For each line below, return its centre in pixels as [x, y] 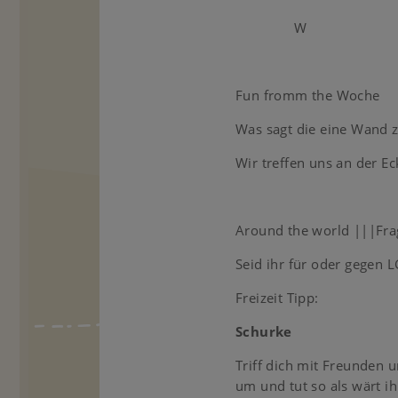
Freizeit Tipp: [277, 298]
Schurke [264, 331]
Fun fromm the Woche [310, 95]
